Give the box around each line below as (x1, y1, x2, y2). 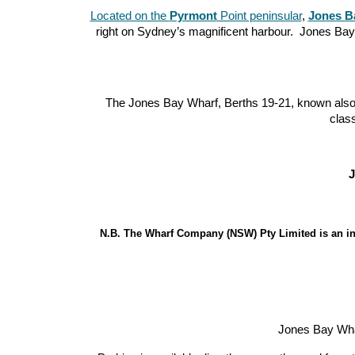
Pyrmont (169, 10, 217, 23)
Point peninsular (216, 10, 302, 23)
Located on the (90, 10, 170, 23)
